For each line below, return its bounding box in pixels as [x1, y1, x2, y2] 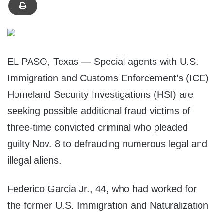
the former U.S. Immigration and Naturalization [7, 200, 208, 211]
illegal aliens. [7, 155, 62, 166]
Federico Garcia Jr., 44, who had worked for [7, 184, 197, 195]
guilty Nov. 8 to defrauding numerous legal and [7, 139, 207, 150]
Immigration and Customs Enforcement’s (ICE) [7, 73, 209, 84]
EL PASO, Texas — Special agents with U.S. [7, 56, 199, 67]
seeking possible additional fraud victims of [7, 106, 190, 117]
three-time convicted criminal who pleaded [7, 122, 188, 133]
